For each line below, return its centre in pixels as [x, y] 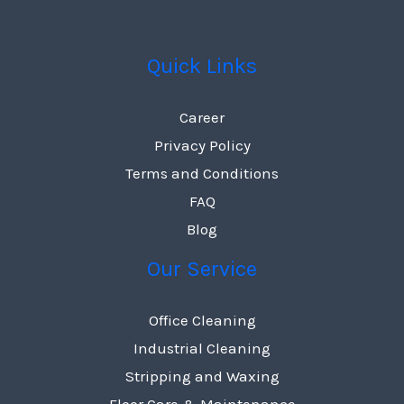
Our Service [202, 268]
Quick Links [202, 65]
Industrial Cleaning [202, 348]
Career [202, 117]
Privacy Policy [202, 145]
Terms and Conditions [202, 173]
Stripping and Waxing [202, 376]
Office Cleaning [202, 320]
